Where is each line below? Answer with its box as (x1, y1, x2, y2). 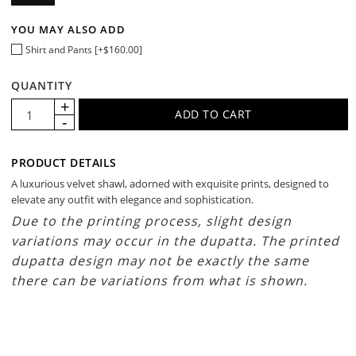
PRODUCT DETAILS (11, 155, 117, 170)
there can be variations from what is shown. (11, 272, 308, 289)
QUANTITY (11, 78, 73, 93)
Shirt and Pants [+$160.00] (25, 43, 143, 56)
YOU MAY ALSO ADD (11, 21, 126, 37)
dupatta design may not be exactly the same (11, 252, 310, 269)
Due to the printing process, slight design (11, 212, 292, 230)
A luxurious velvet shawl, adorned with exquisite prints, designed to (11, 176, 330, 191)
